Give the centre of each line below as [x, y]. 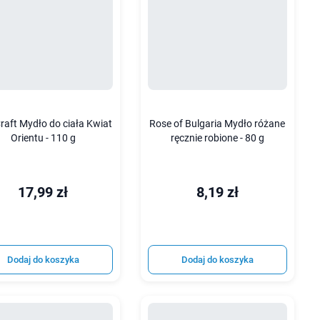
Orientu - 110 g [43, 138]
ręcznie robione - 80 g [217, 138]
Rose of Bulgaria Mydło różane [217, 124]
